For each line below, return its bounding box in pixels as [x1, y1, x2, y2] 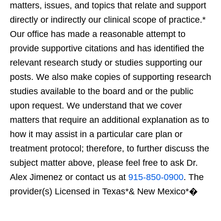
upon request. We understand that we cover [10, 100, 182, 110]
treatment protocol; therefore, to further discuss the [10, 143, 209, 153]
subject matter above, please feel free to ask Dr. [10, 157, 198, 168]
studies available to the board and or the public [10, 86, 193, 96]
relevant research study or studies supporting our [10, 57, 202, 68]
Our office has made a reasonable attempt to [10, 29, 185, 39]
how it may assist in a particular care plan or [10, 129, 183, 139]
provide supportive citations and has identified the [10, 43, 204, 53]
